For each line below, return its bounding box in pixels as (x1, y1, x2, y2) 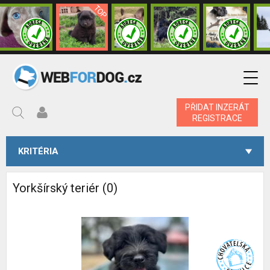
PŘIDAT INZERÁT (185, 102, 250, 112)
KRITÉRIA (18, 146, 58, 157)
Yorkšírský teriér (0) (13, 181, 118, 195)
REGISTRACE (192, 113, 242, 123)
